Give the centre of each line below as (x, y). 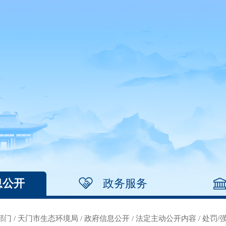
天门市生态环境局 (48, 218)
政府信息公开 (107, 218)
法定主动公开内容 (166, 218)
